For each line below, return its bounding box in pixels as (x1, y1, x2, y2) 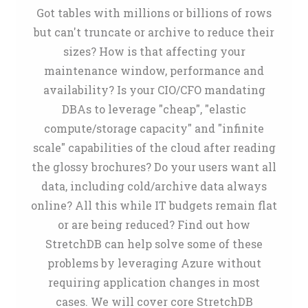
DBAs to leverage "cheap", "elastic (62, 102, 246, 116)
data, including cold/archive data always (41, 179, 267, 193)
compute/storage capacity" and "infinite (44, 121, 264, 135)
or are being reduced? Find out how (58, 217, 250, 232)
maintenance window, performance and (44, 63, 264, 78)
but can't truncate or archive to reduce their (34, 25, 274, 39)
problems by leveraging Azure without (47, 256, 261, 270)
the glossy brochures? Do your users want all (32, 159, 276, 174)
